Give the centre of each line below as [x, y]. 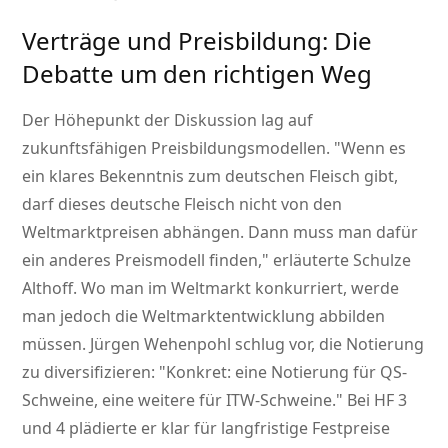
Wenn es [374, 148]
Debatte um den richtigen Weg [197, 74]
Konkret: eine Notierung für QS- [287, 372]
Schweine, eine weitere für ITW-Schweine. [179, 400]
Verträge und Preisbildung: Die [197, 41]
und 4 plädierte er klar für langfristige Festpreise [206, 428]
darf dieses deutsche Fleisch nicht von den [182, 204]
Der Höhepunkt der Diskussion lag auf [168, 120]
